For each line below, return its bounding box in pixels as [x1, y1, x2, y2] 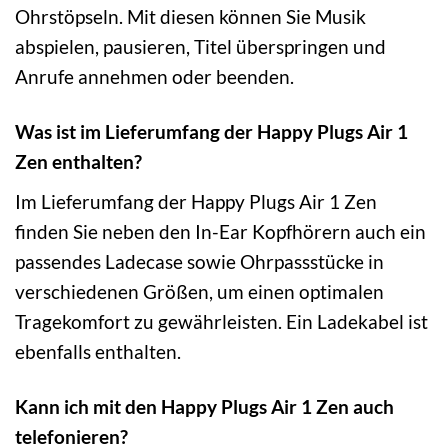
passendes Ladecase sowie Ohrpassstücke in [15, 249, 384, 273]
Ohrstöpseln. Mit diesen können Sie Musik [15, 5, 366, 29]
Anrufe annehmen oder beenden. [15, 65, 294, 89]
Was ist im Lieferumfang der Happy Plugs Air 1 [15, 120, 408, 144]
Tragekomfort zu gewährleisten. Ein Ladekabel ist [15, 309, 428, 333]
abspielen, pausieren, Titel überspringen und [15, 35, 386, 59]
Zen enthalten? [15, 150, 142, 174]
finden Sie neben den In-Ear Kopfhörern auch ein [15, 219, 426, 243]
